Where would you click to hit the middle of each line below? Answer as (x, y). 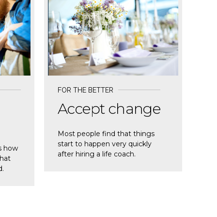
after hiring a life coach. (97, 154)
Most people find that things (106, 133)
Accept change (109, 108)
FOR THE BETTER (85, 90)
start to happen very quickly (105, 144)
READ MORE (81, 7)
